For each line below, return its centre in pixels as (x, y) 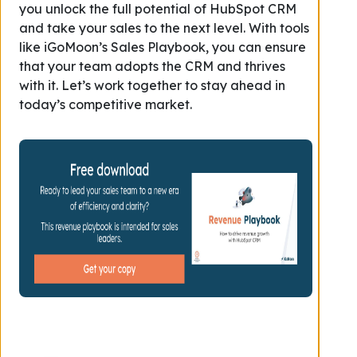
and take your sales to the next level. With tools (164, 28)
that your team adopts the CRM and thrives (152, 66)
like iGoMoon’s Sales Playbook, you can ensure (163, 47)
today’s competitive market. (106, 104)
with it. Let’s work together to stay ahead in (152, 85)
